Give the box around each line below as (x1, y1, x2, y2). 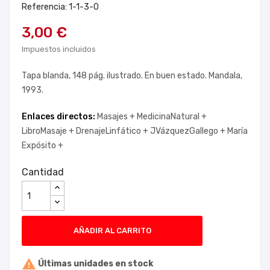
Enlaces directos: (22, 111, 97, 122)
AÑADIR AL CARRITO (73, 226, 151, 235)
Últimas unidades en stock (36, 258, 153, 269)
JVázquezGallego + (150, 126, 227, 136)
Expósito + (22, 140, 63, 151)
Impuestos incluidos (22, 45, 96, 54)
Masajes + (97, 111, 137, 122)
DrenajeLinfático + (76, 126, 150, 136)
